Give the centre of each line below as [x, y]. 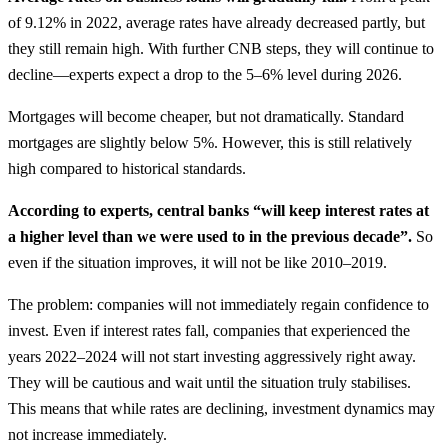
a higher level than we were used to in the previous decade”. [212, 236]
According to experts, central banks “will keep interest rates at [218, 210]
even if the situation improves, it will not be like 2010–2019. [197, 262]
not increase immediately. [87, 434]
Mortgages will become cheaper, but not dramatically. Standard [206, 116]
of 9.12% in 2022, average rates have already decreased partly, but [216, 22]
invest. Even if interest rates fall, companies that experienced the [209, 330]
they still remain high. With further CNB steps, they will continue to [221, 48]
